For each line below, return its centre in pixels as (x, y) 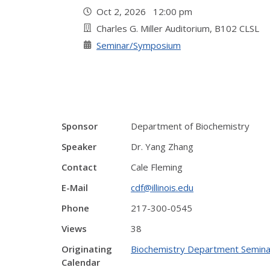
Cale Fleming (157, 167)
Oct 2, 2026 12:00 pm (147, 11)
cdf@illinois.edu (162, 187)
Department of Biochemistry (190, 126)
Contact (79, 167)
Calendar (81, 262)
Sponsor (80, 126)
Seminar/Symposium (139, 45)
